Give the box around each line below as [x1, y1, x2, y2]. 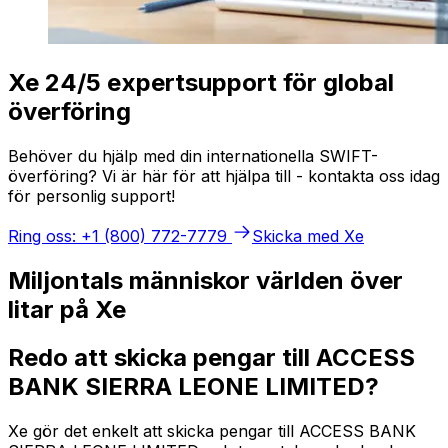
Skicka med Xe [252, 225, 364, 246]
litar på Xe [8, 294, 126, 324]
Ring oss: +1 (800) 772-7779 [8, 225, 227, 246]
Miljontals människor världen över [8, 265, 403, 295]
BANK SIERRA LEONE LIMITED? [8, 372, 379, 402]
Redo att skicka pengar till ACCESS [8, 343, 415, 373]
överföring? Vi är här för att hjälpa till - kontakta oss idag [8, 165, 440, 186]
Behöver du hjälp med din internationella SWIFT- [8, 145, 378, 166]
